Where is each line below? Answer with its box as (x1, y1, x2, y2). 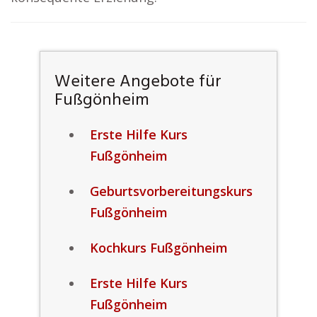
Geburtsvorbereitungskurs (89, 183, 253, 200)
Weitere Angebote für (54, 69, 221, 96)
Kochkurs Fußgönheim (89, 239, 228, 256)
